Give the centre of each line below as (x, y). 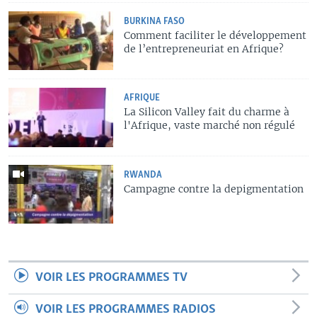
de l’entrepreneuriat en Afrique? (204, 48)
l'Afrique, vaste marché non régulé (210, 126)
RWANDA (143, 175)
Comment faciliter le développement (215, 35)
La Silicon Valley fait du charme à (207, 112)
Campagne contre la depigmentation (214, 189)
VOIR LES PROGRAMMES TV (111, 278)
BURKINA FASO (155, 21)
